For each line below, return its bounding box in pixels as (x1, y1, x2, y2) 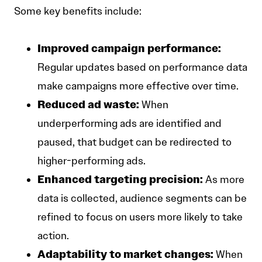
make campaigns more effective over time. (37, 80, 239, 93)
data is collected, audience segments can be (37, 192, 247, 205)
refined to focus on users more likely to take (37, 211, 243, 224)
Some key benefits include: (14, 5, 142, 18)
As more (203, 173, 244, 187)
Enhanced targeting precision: (37, 173, 203, 187)
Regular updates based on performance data (37, 61, 247, 74)
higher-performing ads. (37, 154, 146, 168)
